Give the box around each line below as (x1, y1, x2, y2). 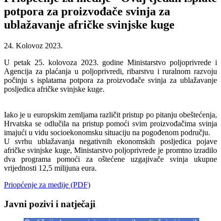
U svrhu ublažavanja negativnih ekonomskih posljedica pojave (4, 137, 217, 146)
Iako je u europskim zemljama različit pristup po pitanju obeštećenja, (4, 110, 217, 119)
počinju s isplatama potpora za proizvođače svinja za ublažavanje (4, 75, 217, 84)
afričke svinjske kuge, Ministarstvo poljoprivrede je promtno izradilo (4, 146, 217, 154)
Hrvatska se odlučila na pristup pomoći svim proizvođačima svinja (4, 119, 217, 128)
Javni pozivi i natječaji (4, 198, 95, 209)
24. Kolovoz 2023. (4, 41, 63, 50)
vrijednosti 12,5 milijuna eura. (4, 163, 97, 172)
